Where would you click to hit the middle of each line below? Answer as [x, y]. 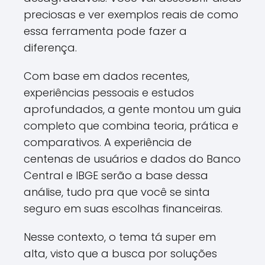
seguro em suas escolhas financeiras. [123, 209]
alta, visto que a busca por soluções [120, 253]
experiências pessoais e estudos [109, 93]
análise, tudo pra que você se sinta [117, 192]
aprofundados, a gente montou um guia [132, 109]
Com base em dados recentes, [106, 76]
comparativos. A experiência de [108, 142]
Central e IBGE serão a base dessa [116, 175]
